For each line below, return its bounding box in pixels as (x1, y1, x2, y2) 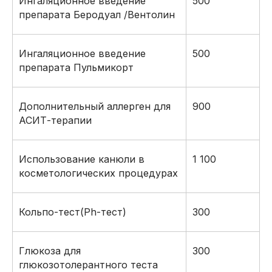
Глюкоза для (19, 245, 81, 257)
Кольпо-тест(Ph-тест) (19, 206, 126, 218)
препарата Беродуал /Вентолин (19, 8, 175, 21)
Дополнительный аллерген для (19, 100, 171, 112)
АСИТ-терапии (19, 114, 92, 126)
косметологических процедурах (19, 167, 178, 179)
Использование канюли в (19, 153, 144, 165)
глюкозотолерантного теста (19, 259, 158, 271)
